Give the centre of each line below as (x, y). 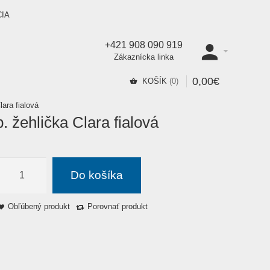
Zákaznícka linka (144, 57)
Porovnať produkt (117, 206)
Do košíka (96, 175)
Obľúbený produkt (39, 206)
